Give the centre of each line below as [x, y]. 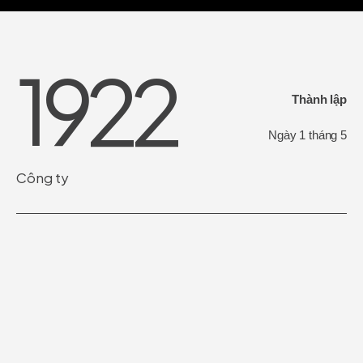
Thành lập [319, 99]
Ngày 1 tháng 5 [307, 135]
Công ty [43, 177]
